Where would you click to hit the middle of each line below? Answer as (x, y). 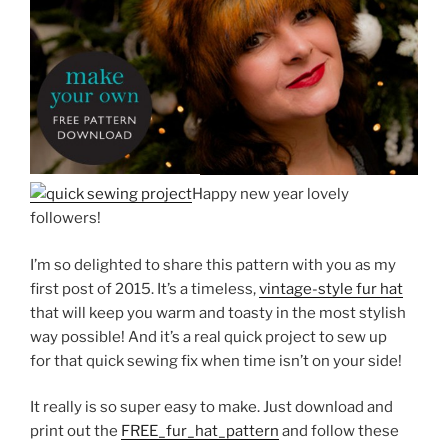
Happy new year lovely (270, 194)
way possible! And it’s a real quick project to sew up (208, 336)
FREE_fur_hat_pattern (200, 431)
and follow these (339, 431)
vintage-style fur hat (331, 288)
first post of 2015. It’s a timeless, (144, 288)
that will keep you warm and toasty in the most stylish (218, 312)
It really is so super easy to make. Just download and (211, 407)
